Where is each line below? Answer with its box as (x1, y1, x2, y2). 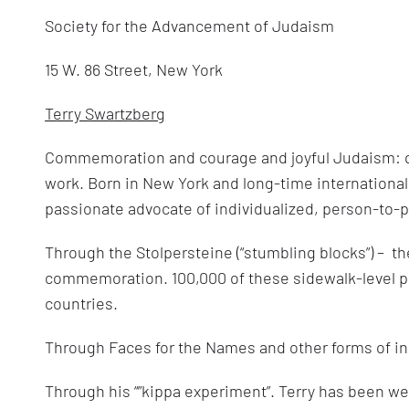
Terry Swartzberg (45, 103, 166, 124)
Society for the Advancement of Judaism (45, 16, 335, 37)
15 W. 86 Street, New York (45, 59, 224, 80)
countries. (45, 293, 119, 314)
